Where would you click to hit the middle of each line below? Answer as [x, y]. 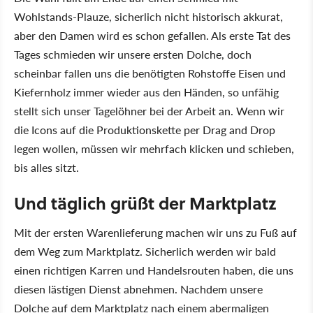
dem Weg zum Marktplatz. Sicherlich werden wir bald [145, 252]
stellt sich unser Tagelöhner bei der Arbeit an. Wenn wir [149, 111]
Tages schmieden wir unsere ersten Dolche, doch [133, 54]
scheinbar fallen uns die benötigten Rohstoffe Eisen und [150, 73]
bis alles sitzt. [46, 168]
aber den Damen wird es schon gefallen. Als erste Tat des [152, 36]
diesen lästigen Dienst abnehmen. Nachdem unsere [138, 289]
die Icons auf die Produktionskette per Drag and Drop [145, 130]
